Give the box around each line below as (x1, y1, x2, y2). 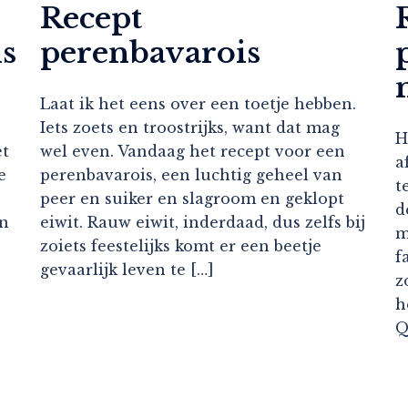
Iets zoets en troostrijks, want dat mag (40, 118, 340, 138)
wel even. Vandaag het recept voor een (40, 142, 345, 161)
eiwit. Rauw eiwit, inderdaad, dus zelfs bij (40, 213, 365, 232)
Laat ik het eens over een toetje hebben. (40, 95, 356, 114)
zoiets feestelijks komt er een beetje (40, 237, 321, 256)
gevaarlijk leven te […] (40, 260, 214, 280)
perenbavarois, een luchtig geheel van (40, 166, 342, 185)
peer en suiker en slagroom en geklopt (40, 189, 344, 209)
